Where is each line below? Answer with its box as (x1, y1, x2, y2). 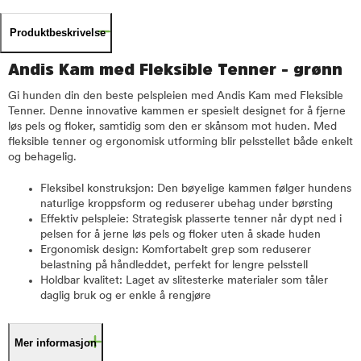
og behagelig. (8, 151, 77, 164)
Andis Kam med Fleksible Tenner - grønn (8, 61, 342, 77)
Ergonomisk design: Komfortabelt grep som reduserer (40, 244, 311, 256)
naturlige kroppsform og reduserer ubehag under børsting (40, 198, 333, 210)
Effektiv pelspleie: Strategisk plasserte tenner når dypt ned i (40, 214, 342, 226)
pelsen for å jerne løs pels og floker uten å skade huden (40, 229, 321, 241)
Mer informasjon (15, 337, 97, 349)
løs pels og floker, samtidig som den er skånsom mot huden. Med (8, 121, 337, 133)
